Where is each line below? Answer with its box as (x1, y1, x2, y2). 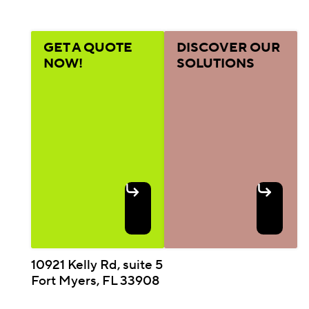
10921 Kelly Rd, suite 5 (31, 256, 163, 273)
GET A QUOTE (43, 39, 132, 57)
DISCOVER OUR (176, 39, 280, 57)
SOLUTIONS (176, 55, 255, 72)
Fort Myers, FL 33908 (31, 272, 160, 289)
